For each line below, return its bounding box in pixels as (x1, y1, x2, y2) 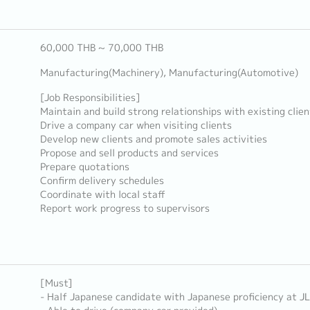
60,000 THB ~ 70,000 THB (39, 41, 163, 55)
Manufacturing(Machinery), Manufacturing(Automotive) (39, 66, 298, 80)
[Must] (39, 276, 73, 290)
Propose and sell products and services (39, 146, 219, 160)
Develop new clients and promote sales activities (39, 132, 267, 146)
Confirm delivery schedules (39, 174, 164, 188)
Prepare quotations (39, 160, 129, 174)
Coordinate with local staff (39, 188, 165, 201)
